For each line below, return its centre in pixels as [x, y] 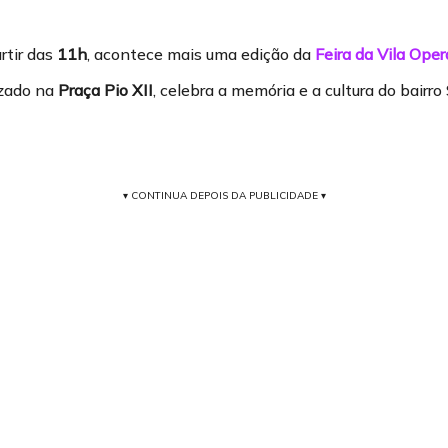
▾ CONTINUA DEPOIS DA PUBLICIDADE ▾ [224, 195]
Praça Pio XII [105, 90]
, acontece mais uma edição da [201, 54]
